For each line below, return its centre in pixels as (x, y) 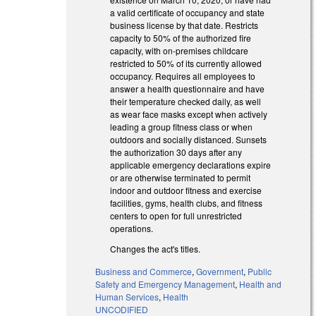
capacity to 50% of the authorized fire (181, 37)
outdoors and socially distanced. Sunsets (189, 139)
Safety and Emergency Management (165, 284)
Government (220, 272)
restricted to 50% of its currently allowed (186, 63)
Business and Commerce (144, 272)
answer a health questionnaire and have (188, 88)
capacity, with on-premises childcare (180, 50)
